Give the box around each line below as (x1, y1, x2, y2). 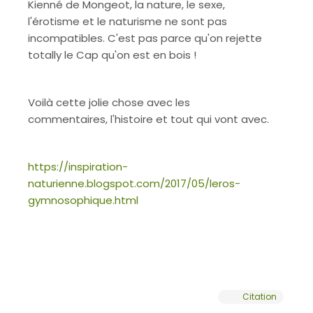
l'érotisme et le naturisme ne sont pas (28, 14, 227, 29)
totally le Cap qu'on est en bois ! (28, 48, 196, 62)
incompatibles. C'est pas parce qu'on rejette (28, 31, 262, 45)
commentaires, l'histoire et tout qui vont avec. (28, 112, 269, 126)
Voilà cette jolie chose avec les (28, 95, 190, 110)
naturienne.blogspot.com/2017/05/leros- (28, 176, 240, 191)
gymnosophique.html (28, 193, 138, 208)
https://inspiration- (28, 159, 128, 174)
